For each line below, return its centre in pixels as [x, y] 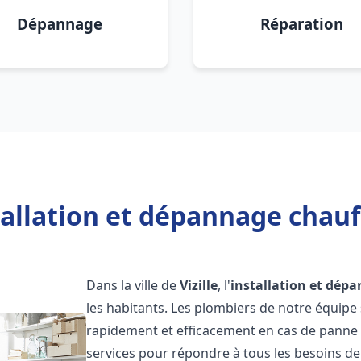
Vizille [199, 285]
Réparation [301, 24]
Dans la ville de [133, 285]
